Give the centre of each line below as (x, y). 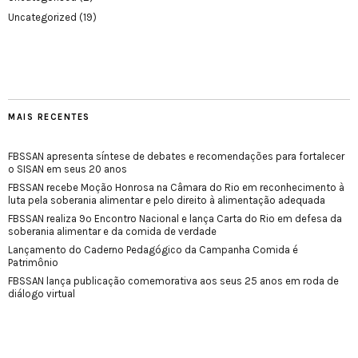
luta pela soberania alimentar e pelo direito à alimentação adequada (167, 200)
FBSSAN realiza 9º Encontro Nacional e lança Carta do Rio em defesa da (175, 218)
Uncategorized (42, 17)
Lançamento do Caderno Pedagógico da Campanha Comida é (153, 249)
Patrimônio (33, 262)
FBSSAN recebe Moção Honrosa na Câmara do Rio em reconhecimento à (176, 187)
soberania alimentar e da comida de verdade (112, 231)
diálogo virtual (42, 293)
